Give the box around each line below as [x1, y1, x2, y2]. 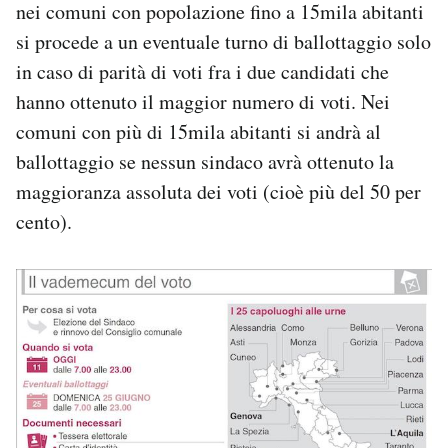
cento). [16, 208, 72, 236]
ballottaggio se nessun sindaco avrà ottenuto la [16, 148, 394, 176]
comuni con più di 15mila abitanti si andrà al [16, 118, 381, 146]
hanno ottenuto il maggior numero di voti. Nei [16, 88, 390, 116]
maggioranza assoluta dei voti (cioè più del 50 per [16, 178, 421, 206]
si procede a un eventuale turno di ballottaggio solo [16, 28, 431, 56]
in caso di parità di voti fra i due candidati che [16, 58, 389, 86]
